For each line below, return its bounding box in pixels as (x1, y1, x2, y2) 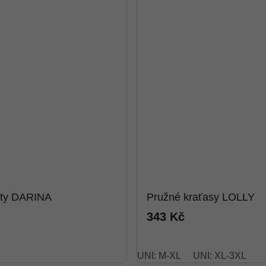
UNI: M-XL (137, 250, 181, 261)
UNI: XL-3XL (193, 250, 246, 261)
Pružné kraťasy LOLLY (147, 191, 255, 203)
